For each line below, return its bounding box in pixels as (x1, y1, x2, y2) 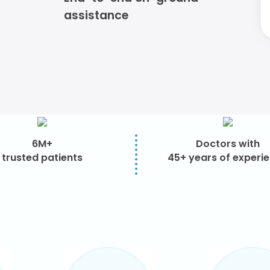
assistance (64, 7, 129, 24)
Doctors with (195, 137, 260, 151)
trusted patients (2, 151, 83, 165)
